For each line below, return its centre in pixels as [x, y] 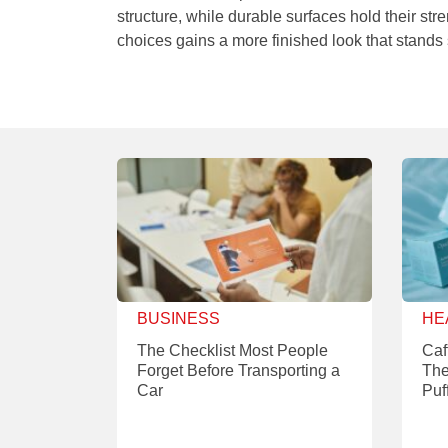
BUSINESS [178, 319]
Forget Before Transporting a [238, 371]
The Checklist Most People [232, 351]
